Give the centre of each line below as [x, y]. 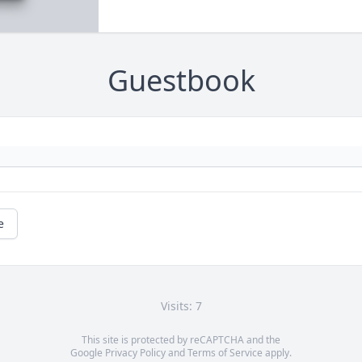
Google [88, 353]
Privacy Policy [135, 353]
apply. [277, 353]
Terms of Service [225, 353]
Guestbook [181, 81]
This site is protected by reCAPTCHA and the [181, 340]
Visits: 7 [181, 306]
